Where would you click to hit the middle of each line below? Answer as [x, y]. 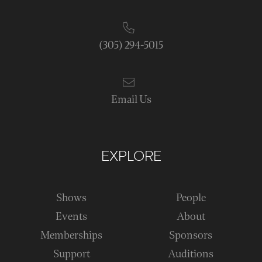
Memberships [71, 235]
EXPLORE [131, 157]
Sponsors [191, 235]
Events [71, 217]
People [191, 198]
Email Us [131, 100]
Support [71, 254]
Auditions [191, 254]
